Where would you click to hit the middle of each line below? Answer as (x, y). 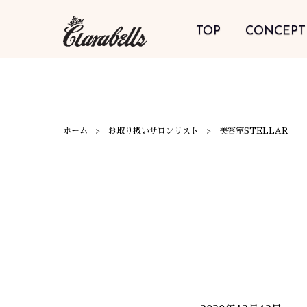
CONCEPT (275, 31)
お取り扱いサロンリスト (153, 131)
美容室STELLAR (254, 131)
